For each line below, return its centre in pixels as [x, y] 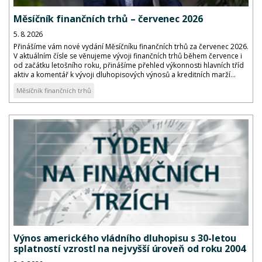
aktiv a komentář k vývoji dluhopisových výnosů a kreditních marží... [125, 74]
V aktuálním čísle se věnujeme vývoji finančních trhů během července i [128, 56]
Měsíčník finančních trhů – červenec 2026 [108, 18]
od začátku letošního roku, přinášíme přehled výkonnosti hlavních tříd [129, 65]
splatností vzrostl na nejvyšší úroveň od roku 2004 [130, 249]
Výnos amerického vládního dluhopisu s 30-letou [125, 238]
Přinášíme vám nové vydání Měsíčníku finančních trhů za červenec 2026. [131, 46]
